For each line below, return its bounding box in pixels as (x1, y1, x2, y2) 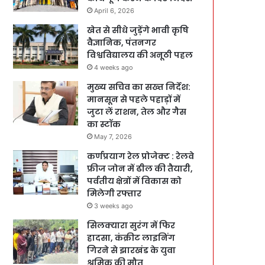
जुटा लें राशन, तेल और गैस (87, 105, 187, 118)
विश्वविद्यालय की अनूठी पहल (87, 49, 193, 61)
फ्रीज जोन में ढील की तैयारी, (87, 162, 193, 174)
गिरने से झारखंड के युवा (87, 244, 176, 256)
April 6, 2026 (94, 6, 135, 15)
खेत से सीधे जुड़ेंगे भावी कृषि (87, 24, 189, 36)
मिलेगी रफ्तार (87, 187, 142, 199)
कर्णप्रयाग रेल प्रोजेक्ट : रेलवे (87, 150, 195, 162)
